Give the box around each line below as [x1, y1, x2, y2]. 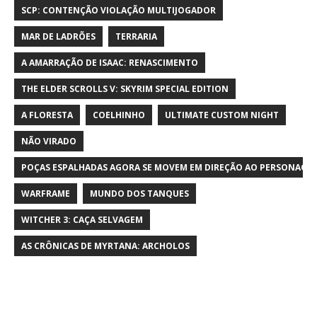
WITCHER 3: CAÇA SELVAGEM [21, 214, 143, 226]
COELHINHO [93, 109, 145, 122]
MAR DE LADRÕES [21, 30, 96, 43]
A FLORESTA [21, 109, 73, 122]
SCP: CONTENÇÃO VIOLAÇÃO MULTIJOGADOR [21, 4, 216, 17]
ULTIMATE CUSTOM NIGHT [165, 109, 279, 122]
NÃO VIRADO [21, 135, 76, 148]
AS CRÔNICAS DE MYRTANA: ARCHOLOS [21, 240, 190, 253]
